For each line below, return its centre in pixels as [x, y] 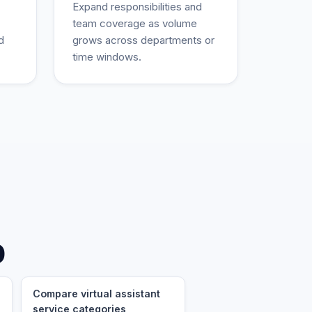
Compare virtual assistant [96, 294]
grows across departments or [143, 40]
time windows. [107, 57]
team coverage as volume [135, 23]
